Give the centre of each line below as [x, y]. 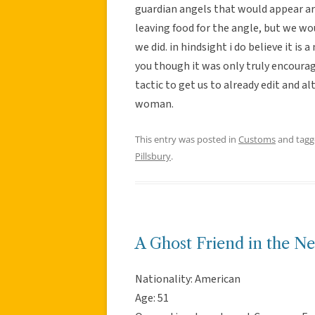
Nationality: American [188, 279]
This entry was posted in [187, 139]
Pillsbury [153, 156]
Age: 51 [152, 298]
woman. [154, 104]
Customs [257, 139]
